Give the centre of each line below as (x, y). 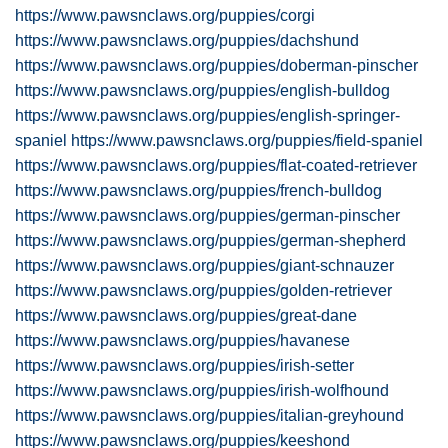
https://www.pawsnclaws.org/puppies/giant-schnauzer (204, 265)
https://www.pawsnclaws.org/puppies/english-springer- (207, 115)
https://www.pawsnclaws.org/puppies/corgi (165, 15)
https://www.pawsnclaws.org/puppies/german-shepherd (210, 240)
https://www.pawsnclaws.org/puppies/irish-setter (184, 365)
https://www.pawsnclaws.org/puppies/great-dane (186, 315)
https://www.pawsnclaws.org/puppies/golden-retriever (203, 290)
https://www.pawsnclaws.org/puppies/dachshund (187, 40)
